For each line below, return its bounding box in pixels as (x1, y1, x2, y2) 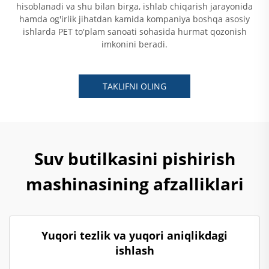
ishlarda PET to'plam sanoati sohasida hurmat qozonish (22, 26, 247, 38)
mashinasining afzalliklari (25, 172, 244, 196)
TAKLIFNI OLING (103, 80, 166, 92)
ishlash (115, 243, 154, 258)
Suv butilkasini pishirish (34, 147, 235, 171)
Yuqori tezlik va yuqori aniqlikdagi (41, 228, 228, 243)
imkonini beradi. (101, 38, 168, 50)
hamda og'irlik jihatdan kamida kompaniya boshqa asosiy (19, 13, 250, 25)
